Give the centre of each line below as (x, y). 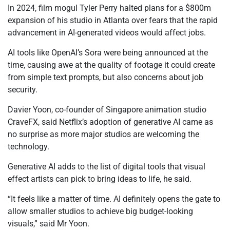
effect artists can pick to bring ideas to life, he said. (100, 179)
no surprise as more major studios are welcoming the (103, 134)
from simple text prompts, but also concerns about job (106, 77)
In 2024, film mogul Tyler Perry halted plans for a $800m (109, 8)
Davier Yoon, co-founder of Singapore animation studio (107, 110)
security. (23, 90)
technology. (28, 147)
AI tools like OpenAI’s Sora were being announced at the (108, 53)
